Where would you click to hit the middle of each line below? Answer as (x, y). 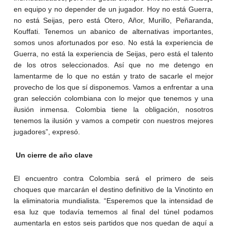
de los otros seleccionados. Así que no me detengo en (113, 65)
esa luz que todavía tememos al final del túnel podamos (113, 212)
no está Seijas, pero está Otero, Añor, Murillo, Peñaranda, (113, 21)
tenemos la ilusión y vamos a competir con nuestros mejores (113, 121)
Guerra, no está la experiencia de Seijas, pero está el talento (113, 54)
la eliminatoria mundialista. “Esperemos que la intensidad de (113, 201)
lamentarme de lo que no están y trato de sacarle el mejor (113, 76)
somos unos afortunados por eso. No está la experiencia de (113, 43)
